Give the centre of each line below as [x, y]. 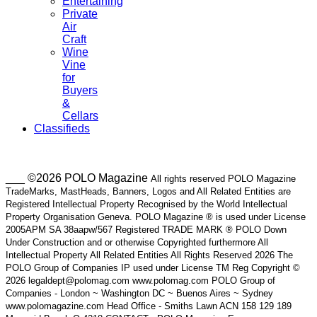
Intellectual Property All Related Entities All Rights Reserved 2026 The [149, 255]
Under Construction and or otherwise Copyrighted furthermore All [137, 243]
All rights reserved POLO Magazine [223, 179]
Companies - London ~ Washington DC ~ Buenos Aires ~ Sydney [139, 294]
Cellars [80, 116]
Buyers [80, 91]
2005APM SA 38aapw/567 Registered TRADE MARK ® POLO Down [146, 230]
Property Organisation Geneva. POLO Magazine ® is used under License [156, 217]
